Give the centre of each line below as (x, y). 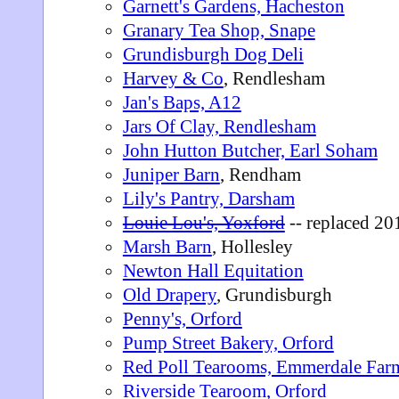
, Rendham (260, 175)
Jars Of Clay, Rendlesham (219, 126)
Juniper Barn (171, 175)
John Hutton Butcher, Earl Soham (250, 151)
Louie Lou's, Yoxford (204, 223)
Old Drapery (169, 295)
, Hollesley (252, 247)
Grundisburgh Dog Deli (213, 54)
